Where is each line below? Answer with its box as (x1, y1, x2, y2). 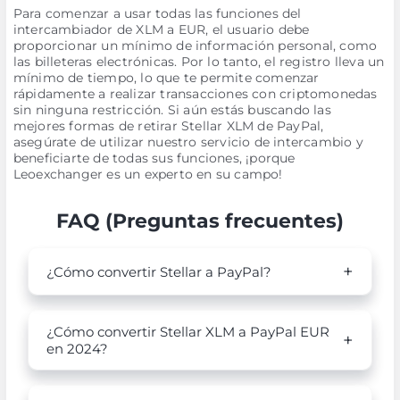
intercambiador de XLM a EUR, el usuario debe (12, 21, 310, 37)
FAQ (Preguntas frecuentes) (55, 209, 344, 233)
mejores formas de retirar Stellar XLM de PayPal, (12, 118, 324, 134)
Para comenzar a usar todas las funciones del (12, 5, 302, 21)
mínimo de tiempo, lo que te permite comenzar (12, 70, 320, 86)
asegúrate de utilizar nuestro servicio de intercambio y (12, 134, 363, 150)
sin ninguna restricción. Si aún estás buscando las (12, 102, 331, 118)
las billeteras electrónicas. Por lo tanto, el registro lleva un (12, 54, 385, 70)
